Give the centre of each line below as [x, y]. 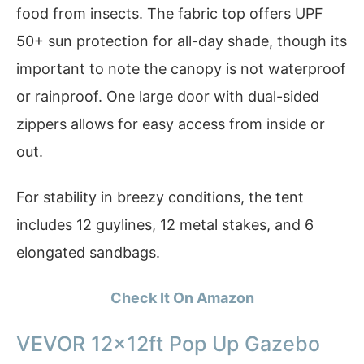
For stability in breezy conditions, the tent [160, 197]
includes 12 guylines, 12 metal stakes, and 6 [165, 224]
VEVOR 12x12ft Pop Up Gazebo [168, 344]
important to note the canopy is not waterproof [181, 69]
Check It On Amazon [182, 297]
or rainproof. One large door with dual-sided [168, 97]
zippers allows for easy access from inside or [171, 124]
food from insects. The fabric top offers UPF [170, 14]
